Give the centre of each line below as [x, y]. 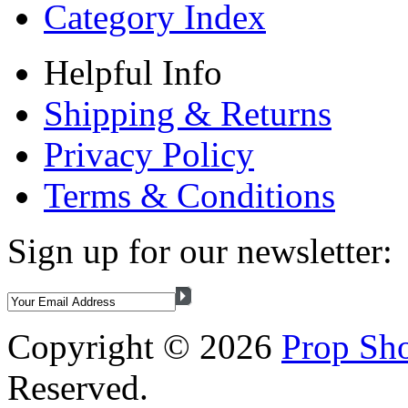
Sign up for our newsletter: [200, 251]
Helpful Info [133, 73]
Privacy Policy [149, 155]
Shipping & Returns [188, 114]
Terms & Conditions [189, 196]
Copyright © [103, 347]
